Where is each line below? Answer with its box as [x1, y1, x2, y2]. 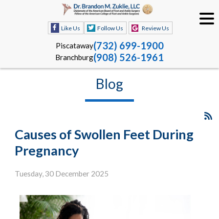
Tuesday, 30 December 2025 [15, 169, 109, 178]
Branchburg [55, 53, 93, 62]
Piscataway [55, 41, 93, 50]
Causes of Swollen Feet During [15, 126, 194, 143]
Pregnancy [15, 142, 79, 159]
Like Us [61, 24, 80, 32]
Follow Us [97, 24, 123, 32]
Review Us [141, 24, 169, 32]
